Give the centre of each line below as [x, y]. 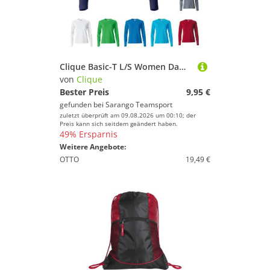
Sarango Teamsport [139, 105]
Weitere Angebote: [93, 147]
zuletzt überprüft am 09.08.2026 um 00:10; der [128, 115]
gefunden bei [83, 105]
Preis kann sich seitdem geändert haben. [119, 124]
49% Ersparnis [89, 134]
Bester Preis [84, 92]
